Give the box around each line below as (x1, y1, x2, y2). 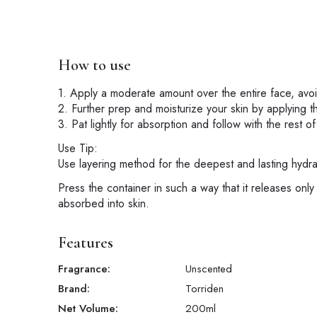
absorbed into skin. (58, 195, 149, 212)
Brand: (58, 281, 90, 297)
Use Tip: (58, 140, 98, 157)
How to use (58, 56, 131, 75)
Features (58, 234, 113, 253)
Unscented (185, 261, 232, 277)
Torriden (185, 281, 224, 297)
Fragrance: (58, 261, 110, 277)
